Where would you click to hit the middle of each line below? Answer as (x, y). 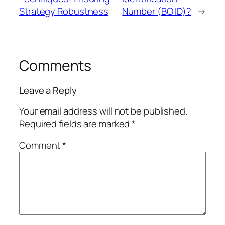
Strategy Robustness (64, 11)
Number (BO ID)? (157, 11)
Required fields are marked (76, 123)
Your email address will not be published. (103, 111)
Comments (55, 65)
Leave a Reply (48, 91)
